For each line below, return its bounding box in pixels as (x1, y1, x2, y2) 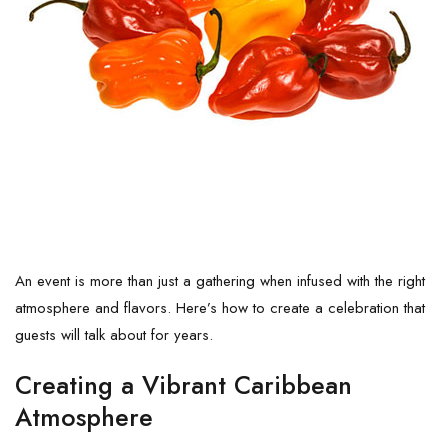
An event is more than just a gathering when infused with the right (15, 269, 425, 292)
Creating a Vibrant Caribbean (15, 366, 352, 403)
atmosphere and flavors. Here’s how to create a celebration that (15, 296, 425, 319)
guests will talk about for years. (15, 323, 213, 346)
